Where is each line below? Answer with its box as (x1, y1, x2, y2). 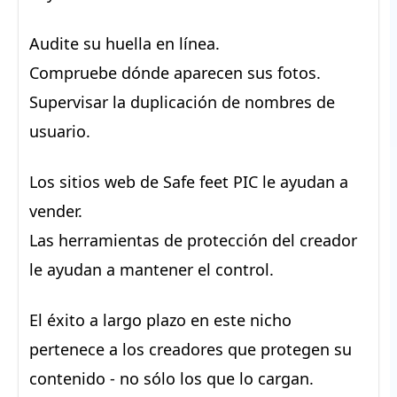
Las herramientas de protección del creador (29, 230, 357, 252)
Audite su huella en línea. (29, 33, 220, 55)
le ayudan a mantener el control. (29, 259, 274, 281)
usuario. (29, 121, 90, 143)
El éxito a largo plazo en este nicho (29, 309, 292, 331)
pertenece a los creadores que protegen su (29, 339, 352, 361)
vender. (29, 200, 82, 222)
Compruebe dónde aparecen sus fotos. (29, 62, 321, 84)
